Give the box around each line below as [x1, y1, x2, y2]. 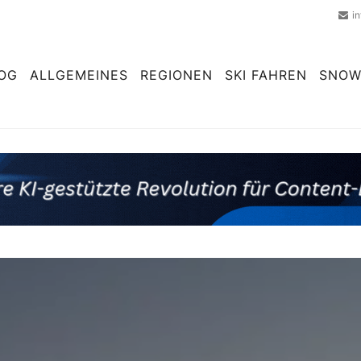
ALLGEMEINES [30, 66, 128, 83]
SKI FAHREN [225, 66, 307, 83]
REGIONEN [140, 66, 213, 83]
